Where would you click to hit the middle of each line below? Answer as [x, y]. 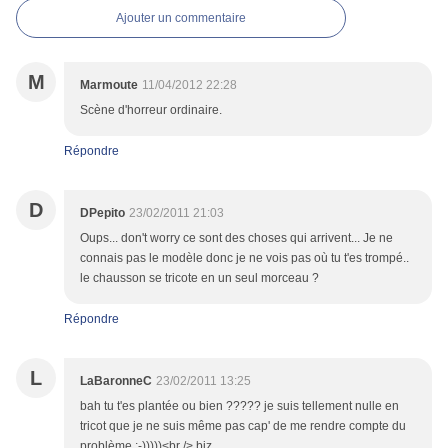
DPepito [102, 213]
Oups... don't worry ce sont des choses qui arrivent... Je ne [236, 238]
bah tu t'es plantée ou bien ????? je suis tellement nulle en [239, 406]
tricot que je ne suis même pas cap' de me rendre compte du [243, 426]
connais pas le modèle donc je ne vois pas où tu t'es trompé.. [244, 258]
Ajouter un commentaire [181, 18]
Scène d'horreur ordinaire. [151, 110]
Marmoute [109, 85]
